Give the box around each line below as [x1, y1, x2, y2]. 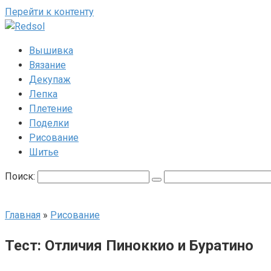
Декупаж [29, 74, 71, 85]
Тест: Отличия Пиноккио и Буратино [5, 237, 253, 254]
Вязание [29, 59, 66, 71]
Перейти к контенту [5, 6, 94, 18]
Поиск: [5, 171, 38, 182]
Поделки [29, 117, 69, 129]
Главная [5, 209, 41, 221]
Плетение [29, 103, 73, 114]
